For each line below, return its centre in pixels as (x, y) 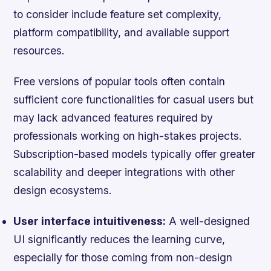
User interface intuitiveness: (90, 221)
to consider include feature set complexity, (118, 14)
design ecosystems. (63, 190)
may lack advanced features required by (113, 117)
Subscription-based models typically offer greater (135, 154)
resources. (39, 50)
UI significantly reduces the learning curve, (119, 239)
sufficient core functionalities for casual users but (134, 99)
